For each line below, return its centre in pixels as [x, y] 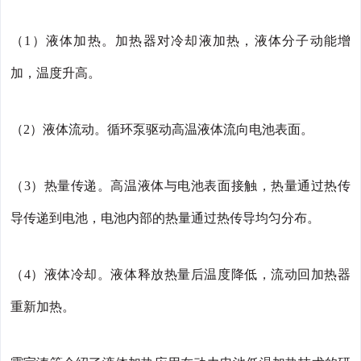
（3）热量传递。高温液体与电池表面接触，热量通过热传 [180, 186]
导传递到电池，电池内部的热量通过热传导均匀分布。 [165, 218]
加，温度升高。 [56, 73]
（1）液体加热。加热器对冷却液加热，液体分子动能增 [180, 41]
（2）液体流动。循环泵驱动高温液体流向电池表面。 [162, 130]
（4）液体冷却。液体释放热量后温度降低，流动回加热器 [180, 275]
